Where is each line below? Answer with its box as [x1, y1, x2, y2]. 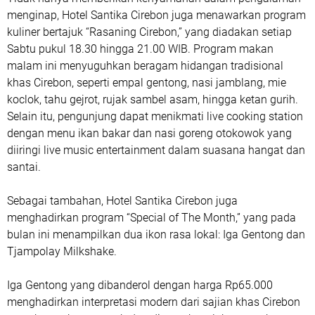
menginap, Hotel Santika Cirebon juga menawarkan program [7, 8, 306, 22]
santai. [7, 160, 41, 174]
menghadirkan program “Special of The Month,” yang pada [7, 210, 296, 224]
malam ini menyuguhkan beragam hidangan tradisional [7, 58, 283, 72]
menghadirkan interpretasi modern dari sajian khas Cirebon [7, 295, 300, 309]
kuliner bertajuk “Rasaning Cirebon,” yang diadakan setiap [7, 25, 292, 39]
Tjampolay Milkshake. [7, 244, 120, 258]
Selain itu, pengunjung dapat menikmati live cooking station [7, 109, 303, 123]
